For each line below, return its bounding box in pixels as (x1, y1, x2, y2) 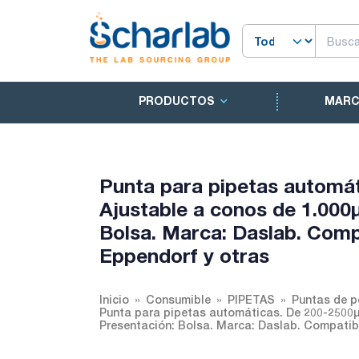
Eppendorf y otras (99, 244, 269, 267)
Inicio (99, 292, 129, 306)
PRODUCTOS (138, 94, 215, 108)
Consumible (146, 292, 211, 306)
